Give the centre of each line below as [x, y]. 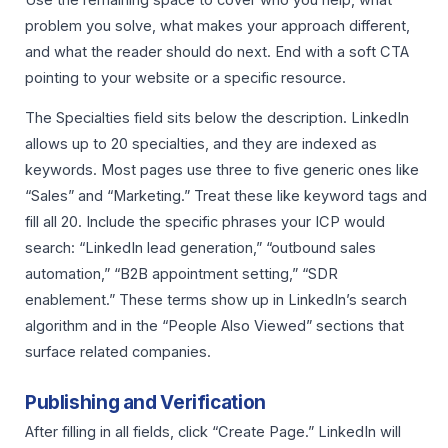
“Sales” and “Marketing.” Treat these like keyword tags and [226, 196]
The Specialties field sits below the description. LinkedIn [217, 118]
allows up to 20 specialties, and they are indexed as [201, 144]
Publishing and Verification [145, 402]
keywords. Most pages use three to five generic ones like [222, 170]
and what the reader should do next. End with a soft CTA [217, 51]
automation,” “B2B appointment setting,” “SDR [181, 274]
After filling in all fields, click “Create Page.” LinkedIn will [213, 431]
